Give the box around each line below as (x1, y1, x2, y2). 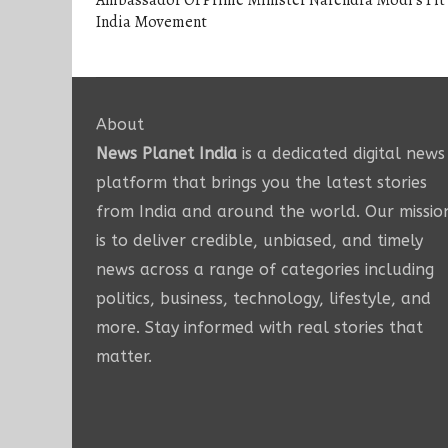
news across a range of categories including (96, 260, 434, 280)
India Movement (96, 11, 207, 34)
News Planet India (96, 144, 237, 164)
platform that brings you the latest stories (96, 173, 427, 193)
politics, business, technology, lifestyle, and (96, 289, 431, 309)
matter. (96, 347, 152, 367)
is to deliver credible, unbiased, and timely (96, 231, 423, 251)
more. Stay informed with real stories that (96, 318, 423, 338)
